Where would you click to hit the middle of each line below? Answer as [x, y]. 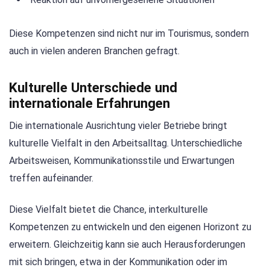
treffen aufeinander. [51, 178]
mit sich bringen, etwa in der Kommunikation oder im [118, 262]
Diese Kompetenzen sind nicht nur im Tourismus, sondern [129, 33]
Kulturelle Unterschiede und [93, 87]
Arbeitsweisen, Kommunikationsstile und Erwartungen [122, 160]
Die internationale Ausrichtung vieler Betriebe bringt [118, 125]
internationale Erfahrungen [89, 103]
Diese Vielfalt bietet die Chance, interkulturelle [108, 210]
